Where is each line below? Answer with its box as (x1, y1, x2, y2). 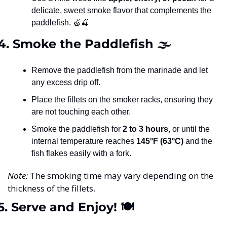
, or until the (168, 125, 210, 134)
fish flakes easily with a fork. (31, 149, 131, 158)
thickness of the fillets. (7, 182, 95, 195)
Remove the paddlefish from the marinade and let (31, 66, 208, 75)
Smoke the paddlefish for (31, 125, 123, 134)
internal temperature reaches (31, 137, 136, 146)
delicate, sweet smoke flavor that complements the (31, 6, 211, 15)
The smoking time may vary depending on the (27, 170, 213, 182)
